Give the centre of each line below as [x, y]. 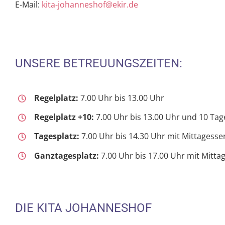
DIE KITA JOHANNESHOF [83, 208]
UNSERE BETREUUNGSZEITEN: [99, 63]
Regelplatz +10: [64, 117]
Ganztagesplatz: [67, 155]
